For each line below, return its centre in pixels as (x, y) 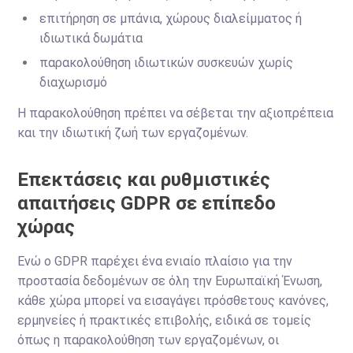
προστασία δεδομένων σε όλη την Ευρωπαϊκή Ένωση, (170, 281)
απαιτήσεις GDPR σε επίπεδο (147, 203)
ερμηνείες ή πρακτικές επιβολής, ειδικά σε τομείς (165, 320)
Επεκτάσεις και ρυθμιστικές (144, 180)
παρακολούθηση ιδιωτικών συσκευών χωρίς (167, 63)
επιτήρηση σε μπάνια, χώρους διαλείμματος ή (171, 19)
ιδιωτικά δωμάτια (91, 38)
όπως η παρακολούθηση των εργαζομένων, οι (149, 340)
